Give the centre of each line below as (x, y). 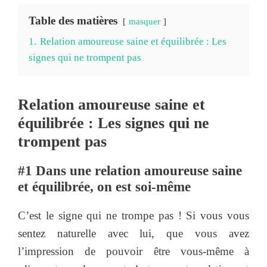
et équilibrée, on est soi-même (104, 187)
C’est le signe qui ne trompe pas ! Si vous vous (133, 215)
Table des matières (73, 20)
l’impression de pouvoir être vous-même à (133, 251)
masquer (145, 21)
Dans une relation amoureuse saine (137, 170)
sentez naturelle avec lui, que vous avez (133, 233)
